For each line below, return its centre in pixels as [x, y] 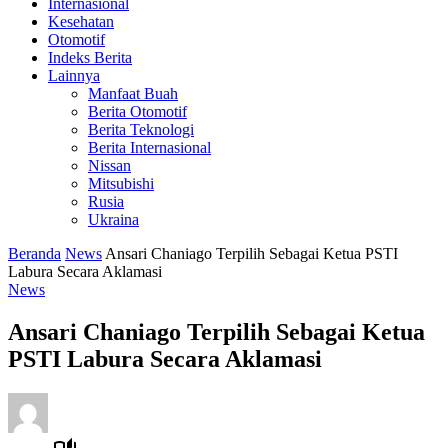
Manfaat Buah [133, 93]
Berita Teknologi [141, 129]
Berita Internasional [149, 147]
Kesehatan [81, 21]
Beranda [34, 253]
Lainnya [74, 75]
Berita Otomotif [137, 111]
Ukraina [113, 219]
